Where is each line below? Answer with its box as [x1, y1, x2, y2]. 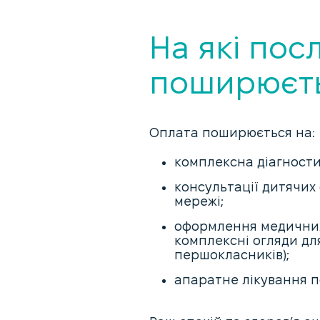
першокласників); [174, 248, 289, 261]
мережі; [174, 194, 224, 208]
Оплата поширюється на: [149, 126, 315, 139]
